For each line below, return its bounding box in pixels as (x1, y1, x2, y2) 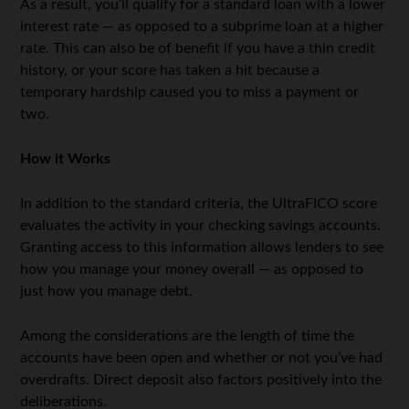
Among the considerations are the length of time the (20, 328, 355, 343)
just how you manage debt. (20, 283, 194, 299)
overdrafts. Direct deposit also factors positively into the (20, 372, 383, 387)
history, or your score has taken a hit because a (20, 62, 320, 78)
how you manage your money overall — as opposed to (20, 261, 364, 277)
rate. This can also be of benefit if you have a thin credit (20, 40, 376, 56)
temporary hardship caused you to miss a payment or (20, 84, 360, 100)
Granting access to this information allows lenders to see (20, 239, 384, 255)
